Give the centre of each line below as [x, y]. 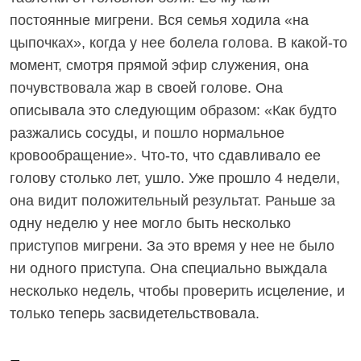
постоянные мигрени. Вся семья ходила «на [159, 20]
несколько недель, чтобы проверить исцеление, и [177, 291]
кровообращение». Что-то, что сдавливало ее [165, 156]
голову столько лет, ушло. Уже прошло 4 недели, [175, 178]
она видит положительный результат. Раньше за [172, 201]
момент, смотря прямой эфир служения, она [159, 65]
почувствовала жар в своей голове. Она [146, 88]
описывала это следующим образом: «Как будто [173, 110]
